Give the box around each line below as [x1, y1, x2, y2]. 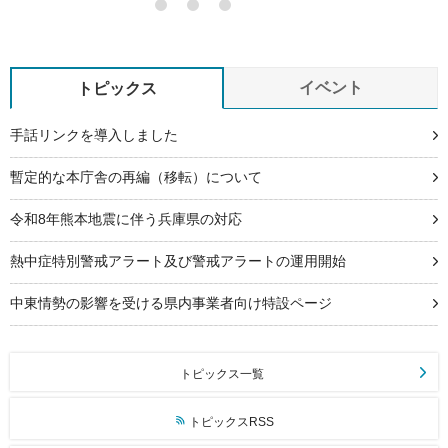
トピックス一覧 [179, 367, 264, 381]
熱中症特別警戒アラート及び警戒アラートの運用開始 [10, 253, 346, 269]
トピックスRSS [189, 415, 274, 429]
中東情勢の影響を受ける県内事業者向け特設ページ [10, 295, 332, 311]
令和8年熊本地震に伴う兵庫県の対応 [10, 211, 242, 227]
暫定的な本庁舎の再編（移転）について [10, 169, 262, 185]
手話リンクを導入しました [10, 127, 178, 143]
